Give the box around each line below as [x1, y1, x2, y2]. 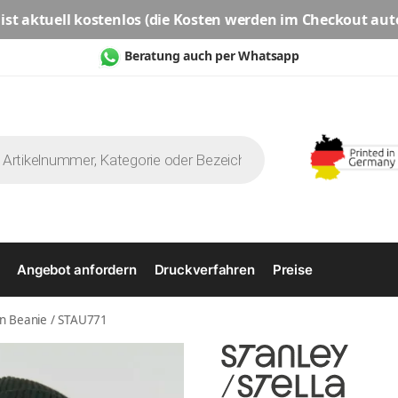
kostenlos [74, 10, 142, 29]
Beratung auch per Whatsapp [124, 47, 299, 65]
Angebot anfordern [17, 261, 137, 279]
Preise [272, 261, 313, 279]
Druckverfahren [154, 261, 255, 279]
